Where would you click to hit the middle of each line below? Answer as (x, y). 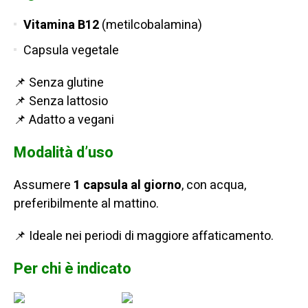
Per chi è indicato (73, 268)
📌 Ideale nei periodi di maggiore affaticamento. (144, 236)
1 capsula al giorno (128, 185)
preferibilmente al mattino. (86, 203)
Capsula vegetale (71, 50)
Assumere (44, 185)
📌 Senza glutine (59, 82)
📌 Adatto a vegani (64, 120)
